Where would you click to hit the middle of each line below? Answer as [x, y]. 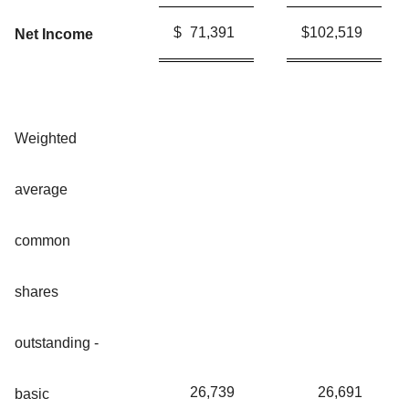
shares [37, 291]
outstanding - [57, 342]
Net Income [54, 34]
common [42, 240]
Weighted [46, 138]
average [41, 189]
